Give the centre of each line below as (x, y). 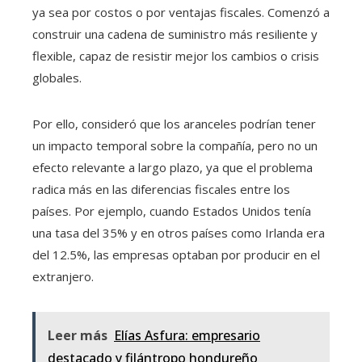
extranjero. (63, 277)
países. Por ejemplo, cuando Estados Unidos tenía (172, 211)
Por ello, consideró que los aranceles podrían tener (174, 124)
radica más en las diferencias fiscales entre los (161, 189)
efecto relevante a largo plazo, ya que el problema (173, 168)
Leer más (78, 336)
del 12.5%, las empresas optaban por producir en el (176, 255)
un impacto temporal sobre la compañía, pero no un (175, 146)
